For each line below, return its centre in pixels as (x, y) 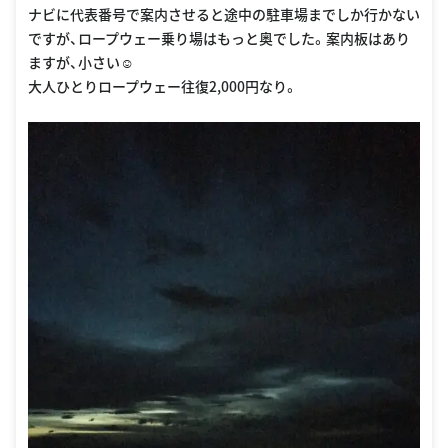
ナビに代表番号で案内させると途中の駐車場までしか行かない (224, 14)
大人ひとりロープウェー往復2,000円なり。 (163, 86)
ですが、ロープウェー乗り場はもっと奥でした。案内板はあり (219, 38)
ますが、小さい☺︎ (81, 62)
